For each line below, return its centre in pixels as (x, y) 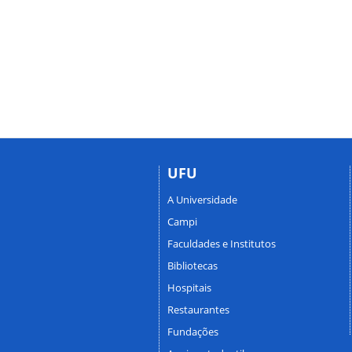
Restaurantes (198, 310)
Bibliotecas (192, 266)
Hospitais (189, 288)
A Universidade (202, 200)
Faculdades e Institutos (222, 244)
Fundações (193, 332)
